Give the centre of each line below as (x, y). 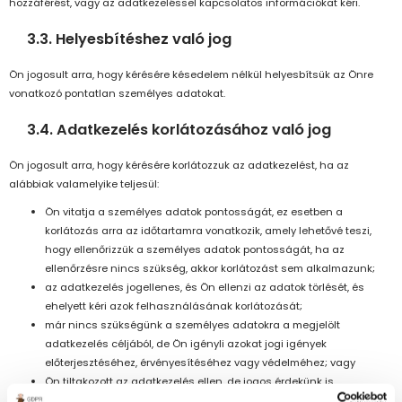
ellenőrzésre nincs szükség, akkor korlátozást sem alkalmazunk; (210, 269)
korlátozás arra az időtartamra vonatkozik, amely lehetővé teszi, (208, 231)
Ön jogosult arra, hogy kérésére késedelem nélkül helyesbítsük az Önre (191, 75)
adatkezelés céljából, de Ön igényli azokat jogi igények (186, 344)
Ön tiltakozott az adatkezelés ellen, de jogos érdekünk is (189, 382)
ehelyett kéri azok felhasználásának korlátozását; (174, 306)
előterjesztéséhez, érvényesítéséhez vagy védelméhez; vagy (200, 363)
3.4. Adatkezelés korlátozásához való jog (179, 130)
